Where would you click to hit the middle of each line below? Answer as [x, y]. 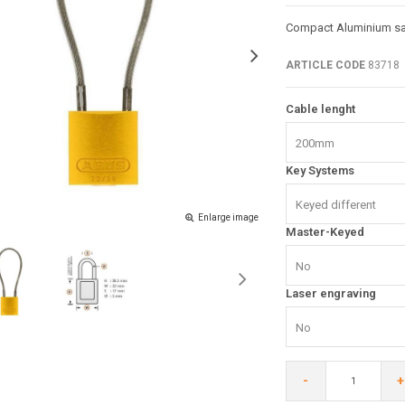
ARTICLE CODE [325, 65]
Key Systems [320, 170]
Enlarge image [228, 217]
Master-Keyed [325, 231]
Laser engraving [330, 293]
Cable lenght [320, 108]
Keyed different [335, 204]
